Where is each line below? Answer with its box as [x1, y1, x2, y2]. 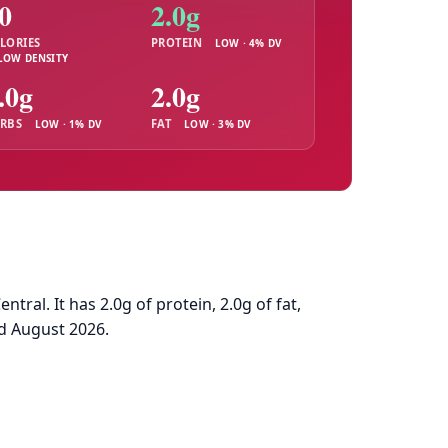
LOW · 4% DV [214, 36, 282, 51]
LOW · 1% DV [35, 116, 102, 131]
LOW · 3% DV [184, 116, 251, 131]
